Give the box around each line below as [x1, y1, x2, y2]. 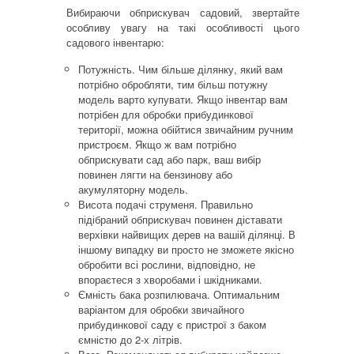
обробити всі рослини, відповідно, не [78, 256, 255, 272]
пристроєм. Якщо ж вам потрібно [78, 136, 236, 152]
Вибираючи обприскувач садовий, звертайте [66, 4, 299, 20]
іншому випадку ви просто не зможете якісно [78, 241, 294, 257]
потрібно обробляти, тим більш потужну [78, 76, 268, 92]
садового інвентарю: [66, 34, 164, 50]
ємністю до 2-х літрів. [78, 331, 183, 347]
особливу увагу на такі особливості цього [66, 19, 299, 35]
